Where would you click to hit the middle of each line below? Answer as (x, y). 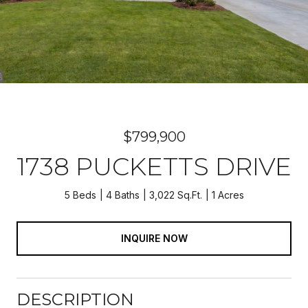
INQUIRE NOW (154, 238)
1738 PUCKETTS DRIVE (154, 166)
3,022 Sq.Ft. (175, 195)
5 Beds (80, 195)
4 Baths (122, 195)
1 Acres (228, 195)
